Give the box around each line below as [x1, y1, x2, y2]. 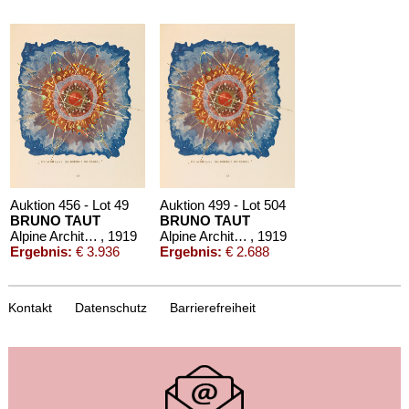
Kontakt [7, 300, 52, 316]
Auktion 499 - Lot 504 [160, 197, 287, 214]
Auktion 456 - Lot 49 [10, 197, 130, 214]
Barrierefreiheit [169, 300, 256, 316]
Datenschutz [74, 300, 147, 316]
